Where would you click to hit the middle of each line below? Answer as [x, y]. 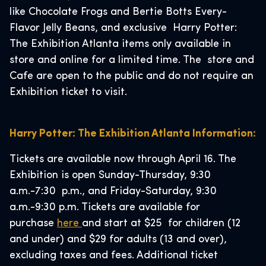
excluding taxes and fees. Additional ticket [115, 256]
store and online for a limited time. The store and [132, 60]
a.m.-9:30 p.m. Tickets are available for [105, 208]
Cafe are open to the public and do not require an [132, 76]
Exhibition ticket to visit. [68, 92]
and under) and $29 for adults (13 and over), [118, 240]
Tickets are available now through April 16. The [123, 159]
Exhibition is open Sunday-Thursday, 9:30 [110, 175]
